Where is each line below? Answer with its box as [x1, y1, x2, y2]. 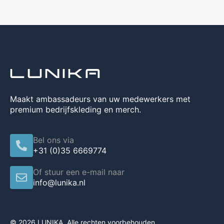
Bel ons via [33, 135, 74, 145]
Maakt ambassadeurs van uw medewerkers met [10, 94, 190, 104]
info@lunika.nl [33, 177, 85, 187]
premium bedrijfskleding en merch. [10, 104, 141, 115]
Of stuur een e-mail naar [33, 166, 124, 177]
